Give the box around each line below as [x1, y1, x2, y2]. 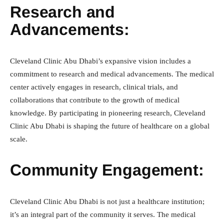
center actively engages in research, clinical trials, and [10, 83, 178, 91]
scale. [10, 135, 27, 143]
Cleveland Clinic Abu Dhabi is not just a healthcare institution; [10, 197, 204, 206]
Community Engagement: [10, 161, 204, 179]
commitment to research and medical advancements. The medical [10, 70, 214, 78]
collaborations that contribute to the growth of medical [10, 96, 179, 104]
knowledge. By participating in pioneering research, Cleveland [10, 109, 205, 117]
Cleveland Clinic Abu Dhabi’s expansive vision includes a [10, 57, 191, 65]
